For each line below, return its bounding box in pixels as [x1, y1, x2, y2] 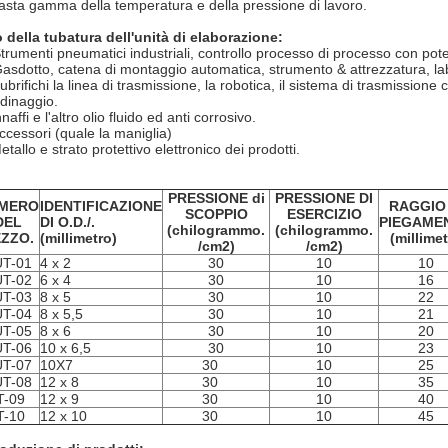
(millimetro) [40, 230, 117, 246]
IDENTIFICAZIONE [40, 198, 162, 214]
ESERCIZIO [286, 206, 362, 222]
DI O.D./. [40, 214, 95, 230]
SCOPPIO [184, 206, 248, 222]
